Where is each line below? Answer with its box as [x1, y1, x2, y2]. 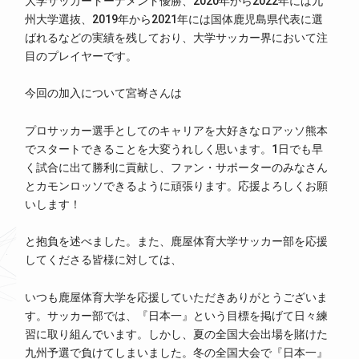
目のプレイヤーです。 [25, 49, 138, 63]
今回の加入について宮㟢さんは [25, 87, 183, 100]
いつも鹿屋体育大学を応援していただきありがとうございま [25, 290, 329, 304]
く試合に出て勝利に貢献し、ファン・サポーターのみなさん [25, 160, 329, 174]
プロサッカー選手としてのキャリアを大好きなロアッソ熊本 [25, 123, 329, 137]
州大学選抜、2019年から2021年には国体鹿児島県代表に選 [25, 12, 324, 26]
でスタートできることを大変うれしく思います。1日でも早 [25, 142, 324, 155]
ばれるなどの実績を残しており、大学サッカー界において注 [25, 30, 329, 44]
